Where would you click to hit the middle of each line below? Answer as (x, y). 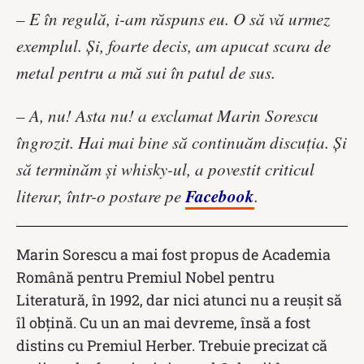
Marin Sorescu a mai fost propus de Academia (173, 254)
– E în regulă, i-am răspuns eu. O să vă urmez (173, 18)
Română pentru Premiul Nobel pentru (145, 277)
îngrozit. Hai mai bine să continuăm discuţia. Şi (182, 142)
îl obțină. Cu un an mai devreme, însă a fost (163, 322)
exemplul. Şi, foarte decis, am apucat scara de (173, 45)
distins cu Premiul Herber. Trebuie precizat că (172, 345)
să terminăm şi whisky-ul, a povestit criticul (165, 169)
